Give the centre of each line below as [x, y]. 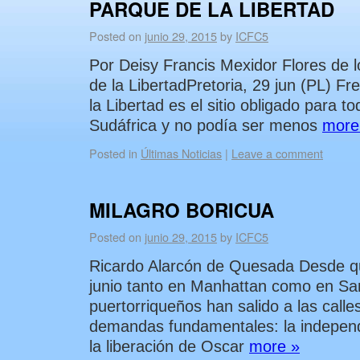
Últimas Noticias [181, 153]
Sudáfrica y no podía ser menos [206, 125]
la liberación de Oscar [169, 346]
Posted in [113, 153]
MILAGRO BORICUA [182, 210]
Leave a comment [277, 153]
